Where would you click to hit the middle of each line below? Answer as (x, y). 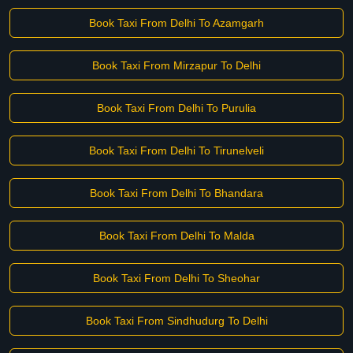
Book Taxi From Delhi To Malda (176, 236)
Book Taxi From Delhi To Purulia (176, 108)
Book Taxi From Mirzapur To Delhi (176, 65)
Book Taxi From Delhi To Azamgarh (176, 23)
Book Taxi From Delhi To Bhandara (176, 193)
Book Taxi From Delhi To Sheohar (176, 278)
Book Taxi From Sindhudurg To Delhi (176, 321)
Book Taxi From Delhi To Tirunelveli (176, 150)
